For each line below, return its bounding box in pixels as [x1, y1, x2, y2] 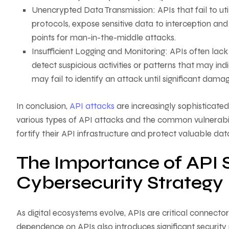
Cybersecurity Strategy [16, 172, 223, 194]
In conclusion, [16, 100, 70, 111]
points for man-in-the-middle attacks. [32, 32, 176, 43]
